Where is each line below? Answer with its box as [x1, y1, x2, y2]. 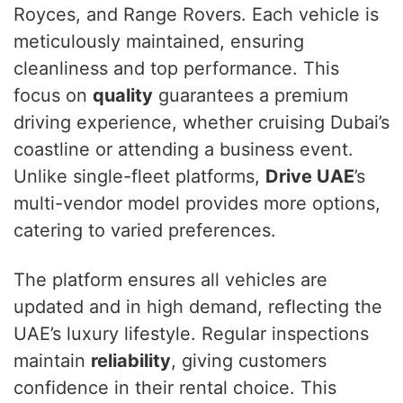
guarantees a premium [153, 84, 348, 106]
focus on [13, 84, 93, 106]
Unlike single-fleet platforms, [13, 165, 265, 187]
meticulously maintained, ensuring [13, 30, 304, 52]
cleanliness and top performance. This [13, 57, 339, 79]
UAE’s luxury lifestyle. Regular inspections [13, 322, 369, 345]
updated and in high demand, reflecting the [13, 295, 382, 318]
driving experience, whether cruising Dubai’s [13, 111, 390, 133]
